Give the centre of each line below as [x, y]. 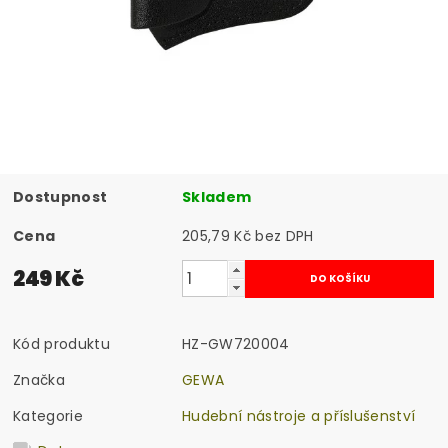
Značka [39, 379]
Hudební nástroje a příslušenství [299, 415]
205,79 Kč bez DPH [284, 235]
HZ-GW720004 [236, 343]
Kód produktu [61, 343]
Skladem [217, 196]
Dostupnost [60, 196]
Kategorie [48, 415]
